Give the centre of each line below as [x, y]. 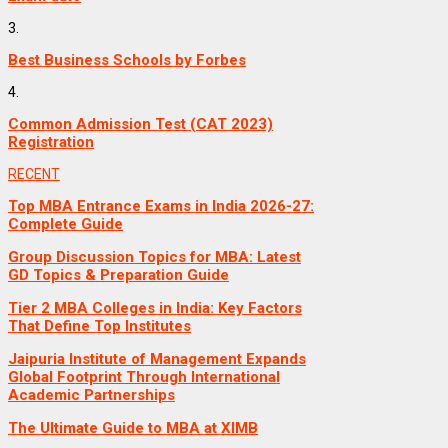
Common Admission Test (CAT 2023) [140, 124]
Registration [51, 142]
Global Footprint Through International [144, 377]
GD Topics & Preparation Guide [118, 275]
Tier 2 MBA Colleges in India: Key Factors [155, 308]
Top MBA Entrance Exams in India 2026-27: [161, 206]
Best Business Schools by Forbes [127, 60]
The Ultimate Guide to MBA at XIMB [133, 428]
